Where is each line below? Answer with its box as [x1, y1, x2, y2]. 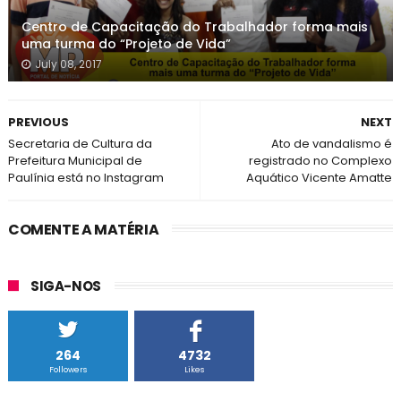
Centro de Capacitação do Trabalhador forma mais [21, 18, 368, 37]
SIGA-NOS [30, 277, 101, 296]
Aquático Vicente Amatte [246, 169, 393, 187]
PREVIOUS [7, 114, 69, 132]
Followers [49, 364, 88, 376]
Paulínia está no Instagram [7, 169, 164, 187]
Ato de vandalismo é [271, 135, 393, 153]
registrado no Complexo [249, 152, 393, 170]
